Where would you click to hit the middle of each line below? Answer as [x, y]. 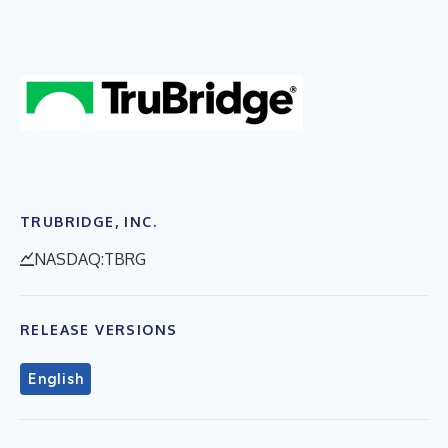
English [56, 378]
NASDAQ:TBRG [90, 258]
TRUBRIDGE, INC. [88, 221]
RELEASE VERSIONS [99, 329]
